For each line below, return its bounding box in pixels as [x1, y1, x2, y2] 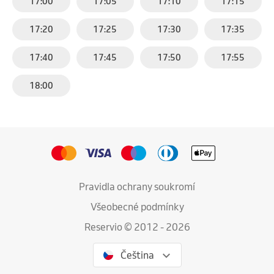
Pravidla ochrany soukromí [79, 180, 195, 193]
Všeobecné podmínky [90, 201, 184, 213]
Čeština [120, 249, 154, 261]
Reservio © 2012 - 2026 [84, 221, 190, 233]
